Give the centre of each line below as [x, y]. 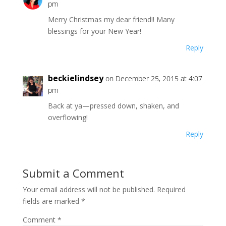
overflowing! [68, 117]
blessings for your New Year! [94, 31]
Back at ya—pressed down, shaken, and [113, 106]
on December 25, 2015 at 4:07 [154, 78]
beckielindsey [75, 78]
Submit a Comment [73, 173]
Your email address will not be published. [89, 189]
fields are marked [52, 201]
